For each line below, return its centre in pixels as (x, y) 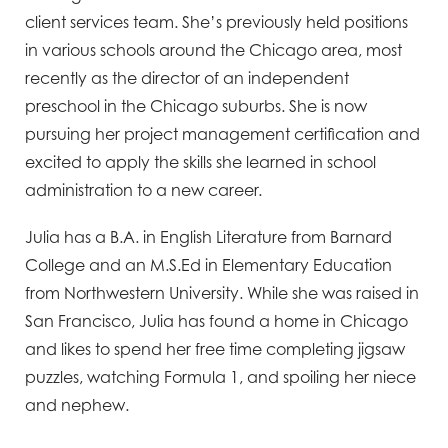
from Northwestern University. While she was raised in (222, 292)
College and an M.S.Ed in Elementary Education (208, 264)
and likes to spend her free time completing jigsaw (215, 348)
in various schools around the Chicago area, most (213, 49)
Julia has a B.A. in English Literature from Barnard (208, 236)
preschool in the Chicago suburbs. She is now (196, 105)
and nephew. (77, 404)
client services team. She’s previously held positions (216, 21)
